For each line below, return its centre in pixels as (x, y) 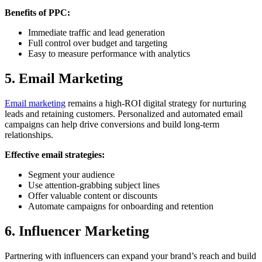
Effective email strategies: (55, 154)
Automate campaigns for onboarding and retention (121, 206)
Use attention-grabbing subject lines (94, 185)
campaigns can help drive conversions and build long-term (112, 124)
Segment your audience (71, 174)
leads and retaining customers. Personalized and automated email (124, 113)
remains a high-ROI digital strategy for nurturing (156, 103)
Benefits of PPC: (37, 12)
